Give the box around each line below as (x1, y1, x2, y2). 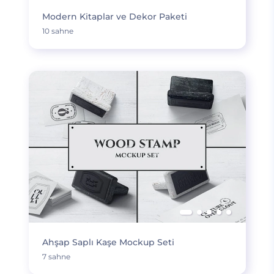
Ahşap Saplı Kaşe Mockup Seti (42, 237, 174, 248)
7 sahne (42, 252, 70, 261)
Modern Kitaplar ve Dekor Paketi (42, 11, 187, 22)
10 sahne (42, 26, 73, 35)
